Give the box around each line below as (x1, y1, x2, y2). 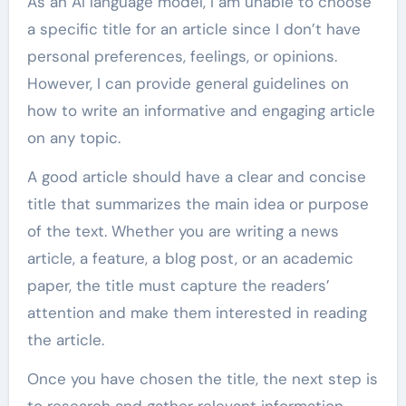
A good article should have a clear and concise (26, 166, 366, 187)
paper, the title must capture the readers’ (26, 275, 330, 295)
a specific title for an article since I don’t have (26, 18, 361, 39)
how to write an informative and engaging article (26, 100, 375, 121)
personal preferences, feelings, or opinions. (26, 45, 337, 66)
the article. (26, 329, 104, 350)
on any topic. (26, 127, 121, 148)
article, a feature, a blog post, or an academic (26, 247, 353, 268)
